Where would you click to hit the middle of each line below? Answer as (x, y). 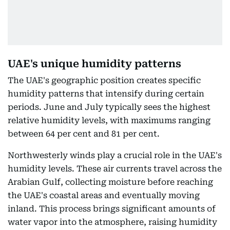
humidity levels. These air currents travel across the (115, 169)
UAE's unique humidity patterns (94, 64)
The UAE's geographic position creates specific (104, 80)
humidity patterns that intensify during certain (106, 94)
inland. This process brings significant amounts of (112, 209)
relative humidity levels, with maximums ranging (109, 120)
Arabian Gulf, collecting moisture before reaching (110, 182)
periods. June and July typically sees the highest (109, 107)
